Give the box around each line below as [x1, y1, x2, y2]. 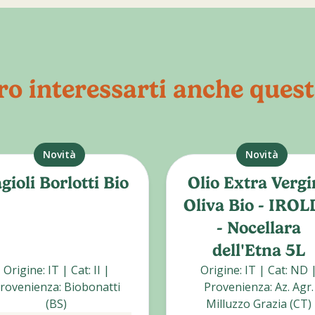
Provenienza [204, 279, 270, 295]
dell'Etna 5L [212, 240, 305, 260]
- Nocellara [217, 218, 301, 238]
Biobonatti [63, 279, 120, 295]
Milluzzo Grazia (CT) [206, 296, 311, 311]
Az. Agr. [275, 279, 314, 295]
